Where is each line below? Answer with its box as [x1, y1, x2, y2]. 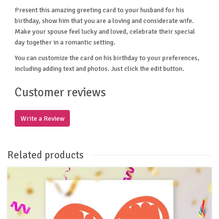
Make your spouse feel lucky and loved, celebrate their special [15, 27, 195, 36]
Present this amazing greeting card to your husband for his [15, 5, 184, 14]
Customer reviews [15, 85, 106, 100]
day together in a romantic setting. [15, 38, 115, 46]
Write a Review [20, 114, 65, 123]
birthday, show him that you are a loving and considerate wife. [15, 16, 194, 25]
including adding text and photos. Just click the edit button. [15, 64, 184, 73]
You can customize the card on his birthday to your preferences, [15, 53, 199, 62]
